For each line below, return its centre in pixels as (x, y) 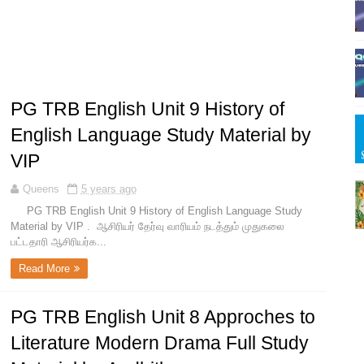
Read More (44, 269)
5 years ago (108, 189)
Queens (41, 189)
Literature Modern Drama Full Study (159, 343)
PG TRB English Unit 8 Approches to (162, 317)
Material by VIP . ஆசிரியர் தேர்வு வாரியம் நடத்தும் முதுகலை (147, 227)
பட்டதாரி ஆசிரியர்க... (58, 242)
